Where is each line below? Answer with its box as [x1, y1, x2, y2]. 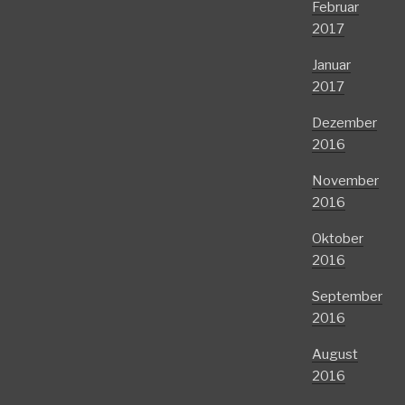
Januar [311, 57, 351, 73]
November [311, 173, 379, 189]
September [311, 288, 382, 305]
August [311, 346, 358, 363]
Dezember [311, 115, 377, 131]
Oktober [311, 231, 363, 247]
